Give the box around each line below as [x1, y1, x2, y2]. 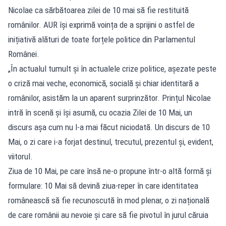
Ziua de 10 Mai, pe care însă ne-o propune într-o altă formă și [8, 165, 211, 176]
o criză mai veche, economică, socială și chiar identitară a [8, 78, 199, 88]
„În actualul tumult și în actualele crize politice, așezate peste [8, 63, 216, 74]
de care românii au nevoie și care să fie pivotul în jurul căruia [8, 209, 208, 220]
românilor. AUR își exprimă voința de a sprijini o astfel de [8, 19, 195, 30]
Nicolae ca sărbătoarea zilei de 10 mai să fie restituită [8, 5, 189, 15]
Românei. [8, 48, 39, 59]
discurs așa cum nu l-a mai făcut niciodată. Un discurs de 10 [8, 122, 210, 132]
